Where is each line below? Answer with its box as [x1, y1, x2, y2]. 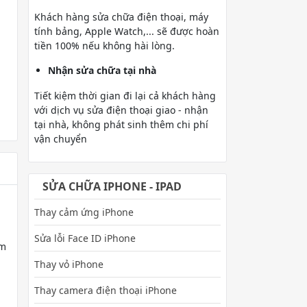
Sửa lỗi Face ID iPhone [34, 231, 136, 245]
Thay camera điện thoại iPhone [34, 283, 177, 297]
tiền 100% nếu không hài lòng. [34, 38, 177, 52]
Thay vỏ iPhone [34, 257, 103, 271]
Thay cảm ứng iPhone [34, 205, 134, 219]
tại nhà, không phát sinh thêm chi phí [34, 117, 208, 131]
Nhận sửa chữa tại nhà [48, 63, 156, 77]
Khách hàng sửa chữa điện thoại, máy [34, 10, 208, 23]
